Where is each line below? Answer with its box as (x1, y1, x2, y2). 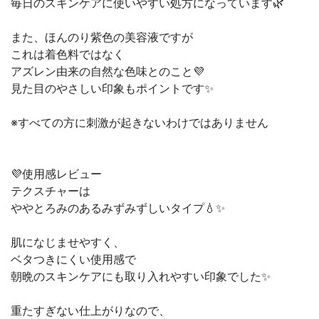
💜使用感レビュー (11, 167, 102, 181)
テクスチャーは (11, 184, 90, 198)
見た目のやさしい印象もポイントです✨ (11, 81, 214, 95)
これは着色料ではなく (11, 47, 125, 61)
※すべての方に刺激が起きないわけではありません (11, 115, 268, 130)
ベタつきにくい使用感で (11, 252, 136, 266)
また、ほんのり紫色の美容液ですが (11, 30, 193, 44)
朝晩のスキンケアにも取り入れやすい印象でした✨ (11, 269, 271, 283)
